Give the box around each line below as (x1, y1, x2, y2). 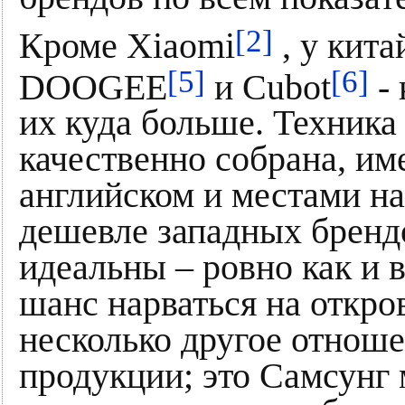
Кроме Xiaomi (19, 25, 235, 66)
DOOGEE (19, 67, 167, 108)
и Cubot (205, 67, 331, 108)
